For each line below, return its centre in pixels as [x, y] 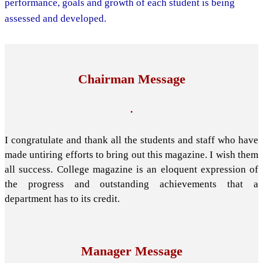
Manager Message [131, 251]
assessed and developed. [55, 18]
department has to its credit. [62, 198]
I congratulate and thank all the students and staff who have [131, 140]
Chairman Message [131, 79]
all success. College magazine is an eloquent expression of [131, 169]
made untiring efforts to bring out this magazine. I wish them [131, 154]
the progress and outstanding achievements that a [131, 184]
